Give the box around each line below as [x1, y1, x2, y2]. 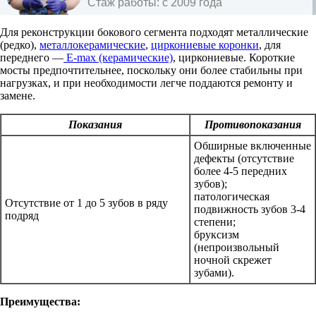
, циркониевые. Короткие [173, 51, 295, 63]
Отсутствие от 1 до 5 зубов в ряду [5, 196, 168, 209]
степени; [194, 215, 236, 228]
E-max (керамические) [63, 51, 173, 63]
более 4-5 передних [194, 164, 287, 177]
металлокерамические [39, 38, 145, 51]
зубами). [194, 266, 234, 279]
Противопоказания [204, 118, 301, 130]
